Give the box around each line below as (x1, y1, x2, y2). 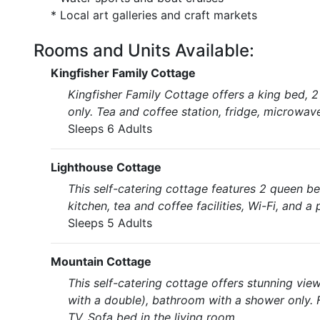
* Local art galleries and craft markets (51, 8, 257, 22)
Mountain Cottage (51, 254, 151, 269)
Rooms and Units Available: (34, 40, 254, 61)
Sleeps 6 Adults (68, 121, 152, 136)
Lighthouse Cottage (51, 160, 161, 174)
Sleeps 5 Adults (68, 216, 152, 230)
